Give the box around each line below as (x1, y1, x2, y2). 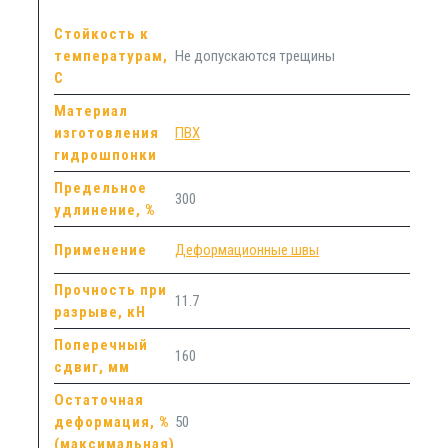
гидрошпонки (54, 145, 158, 164)
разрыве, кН (54, 302, 147, 321)
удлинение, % (54, 200, 157, 219)
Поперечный (54, 335, 149, 354)
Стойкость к (54, 24, 150, 43)
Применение (54, 240, 148, 259)
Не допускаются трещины (175, 46, 336, 65)
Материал (54, 101, 129, 120)
